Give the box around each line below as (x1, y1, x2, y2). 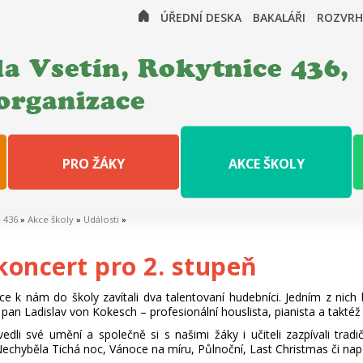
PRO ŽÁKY (62, 154, 125, 173)
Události (83, 213, 119, 225)
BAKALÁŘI (253, 10, 305, 25)
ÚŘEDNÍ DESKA (160, 10, 241, 25)
